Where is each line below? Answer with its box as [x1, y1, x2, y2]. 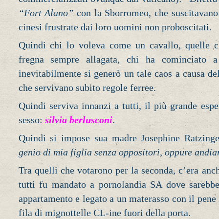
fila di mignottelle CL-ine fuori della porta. [18, 207, 191, 218]
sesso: [18, 114, 45, 125]
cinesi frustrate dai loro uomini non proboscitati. [18, 22, 212, 33]
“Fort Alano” [18, 7, 74, 19]
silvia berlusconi [44, 114, 112, 125]
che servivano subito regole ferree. [18, 82, 156, 93]
